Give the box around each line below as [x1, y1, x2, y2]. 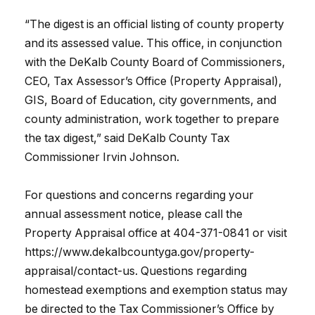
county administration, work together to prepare [25, 112, 279, 127]
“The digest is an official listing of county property [25, 18, 284, 32]
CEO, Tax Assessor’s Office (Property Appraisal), [25, 75, 282, 89]
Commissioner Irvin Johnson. [25, 150, 179, 165]
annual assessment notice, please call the [25, 207, 243, 221]
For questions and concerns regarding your [25, 188, 254, 202]
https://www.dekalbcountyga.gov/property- [25, 245, 255, 259]
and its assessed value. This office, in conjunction [25, 37, 282, 51]
